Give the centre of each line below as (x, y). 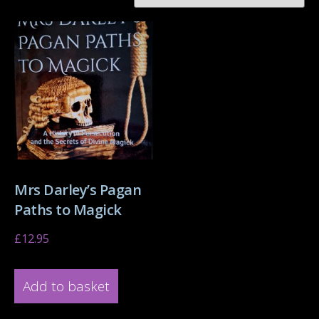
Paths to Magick (68, 210)
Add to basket (66, 287)
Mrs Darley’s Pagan (78, 190)
